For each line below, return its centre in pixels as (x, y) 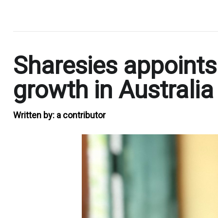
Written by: (35, 115)
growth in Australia (113, 90)
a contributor (81, 115)
